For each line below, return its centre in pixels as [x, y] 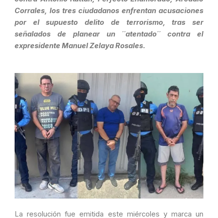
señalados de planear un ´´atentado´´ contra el [109, 34]
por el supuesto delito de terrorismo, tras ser [109, 23]
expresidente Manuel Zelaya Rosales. [80, 46]
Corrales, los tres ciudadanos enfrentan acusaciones [109, 11]
